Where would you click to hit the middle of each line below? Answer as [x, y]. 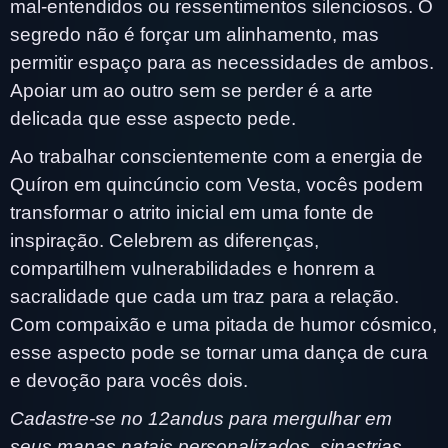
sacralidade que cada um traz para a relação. [204, 296]
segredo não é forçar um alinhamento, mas [194, 34]
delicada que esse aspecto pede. [153, 118]
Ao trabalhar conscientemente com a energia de [216, 156]
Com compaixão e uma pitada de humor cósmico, [223, 324]
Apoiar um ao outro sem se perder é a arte [191, 90]
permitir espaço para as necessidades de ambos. [222, 62]
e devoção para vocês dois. [129, 380]
